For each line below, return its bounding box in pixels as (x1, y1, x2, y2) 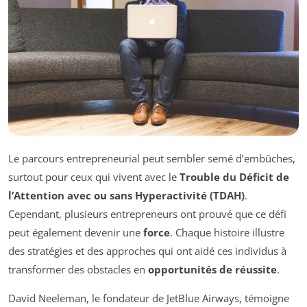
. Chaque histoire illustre (170, 225, 284, 239)
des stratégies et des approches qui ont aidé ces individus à (8, 243, 286, 258)
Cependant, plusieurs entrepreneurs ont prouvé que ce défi (8, 206, 286, 221)
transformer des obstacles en (8, 262, 148, 276)
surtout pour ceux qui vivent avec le (8, 169, 180, 184)
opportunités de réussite (148, 262, 277, 276)
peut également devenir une (8, 225, 143, 239)
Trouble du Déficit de (180, 169, 289, 184)
